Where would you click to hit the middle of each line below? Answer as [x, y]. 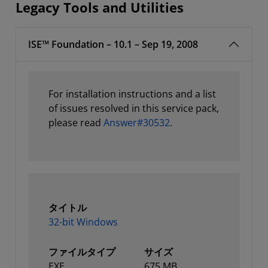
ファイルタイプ [82, 252]
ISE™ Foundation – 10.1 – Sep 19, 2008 [113, 44]
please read [76, 123]
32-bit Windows [83, 222]
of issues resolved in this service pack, [134, 108]
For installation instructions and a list [132, 94]
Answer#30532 [137, 123]
